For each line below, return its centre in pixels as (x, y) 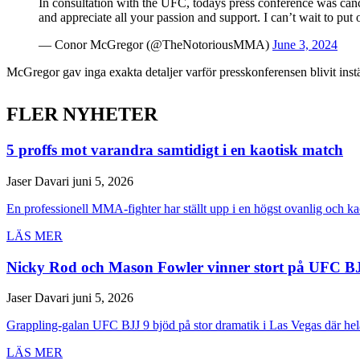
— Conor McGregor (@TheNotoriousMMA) (155, 45)
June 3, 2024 (305, 45)
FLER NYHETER (82, 115)
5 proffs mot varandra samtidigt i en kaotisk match (175, 150)
